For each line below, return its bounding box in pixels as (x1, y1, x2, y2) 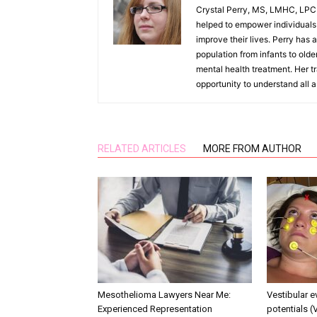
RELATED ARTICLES (98, 143, 186, 154)
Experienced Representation (98, 304, 212, 314)
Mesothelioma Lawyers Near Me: (98, 289, 231, 300)
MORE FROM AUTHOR (203, 143, 301, 154)
